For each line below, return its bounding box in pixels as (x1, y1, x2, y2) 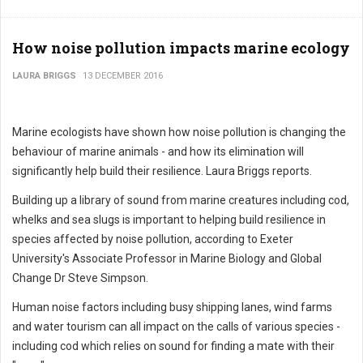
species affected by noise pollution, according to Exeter (12, 232, 293, 246)
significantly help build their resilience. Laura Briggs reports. (12, 164, 312, 177)
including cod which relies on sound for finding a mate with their (12, 339, 335, 352)
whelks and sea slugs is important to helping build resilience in (12, 212, 326, 226)
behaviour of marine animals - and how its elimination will (12, 144, 304, 158)
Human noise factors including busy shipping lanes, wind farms (12, 300, 332, 314)
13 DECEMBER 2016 (83, 70, 163, 81)
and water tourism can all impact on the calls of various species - (12, 319, 340, 333)
